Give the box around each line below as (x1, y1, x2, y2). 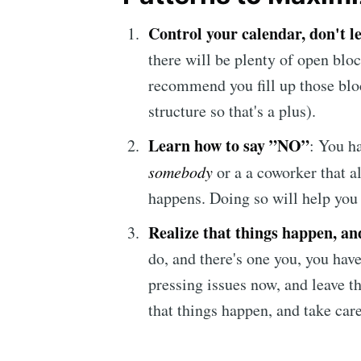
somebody (148, 161, 213, 183)
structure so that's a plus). (148, 100, 316, 122)
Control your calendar (148, 22, 301, 46)
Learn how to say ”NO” (148, 134, 309, 158)
